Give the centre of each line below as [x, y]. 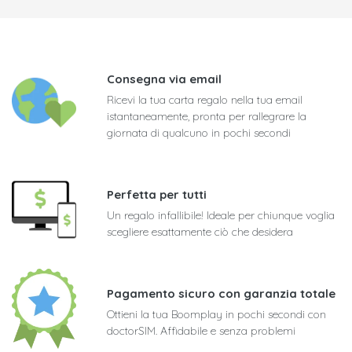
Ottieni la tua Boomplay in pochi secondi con [216, 314]
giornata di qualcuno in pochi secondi [199, 133]
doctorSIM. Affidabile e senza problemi [201, 331]
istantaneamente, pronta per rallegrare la [207, 116]
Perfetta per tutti [157, 194]
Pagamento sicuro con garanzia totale [221, 293]
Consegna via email [164, 79]
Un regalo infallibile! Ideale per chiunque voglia [221, 215]
